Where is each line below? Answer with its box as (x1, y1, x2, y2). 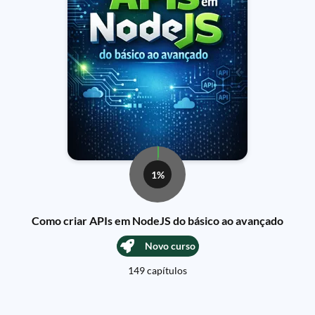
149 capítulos (128, 264, 187, 276)
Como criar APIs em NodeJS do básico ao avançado (32, 214, 283, 227)
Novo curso (144, 240, 195, 252)
